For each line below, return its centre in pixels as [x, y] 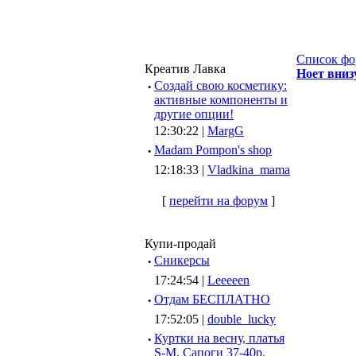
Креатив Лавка [185, 69]
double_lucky [242, 319]
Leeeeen [228, 280]
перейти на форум [219, 201]
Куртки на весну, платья [219, 338]
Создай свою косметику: [221, 85]
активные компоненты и [221, 100]
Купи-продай [180, 244]
